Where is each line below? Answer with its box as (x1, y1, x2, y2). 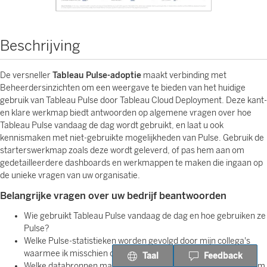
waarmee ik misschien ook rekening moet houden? (24, 249, 216, 259)
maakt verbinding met (141, 70, 226, 80)
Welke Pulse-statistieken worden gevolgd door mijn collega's (24, 236, 250, 246)
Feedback (204, 250, 243, 261)
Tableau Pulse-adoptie (52, 70, 141, 80)
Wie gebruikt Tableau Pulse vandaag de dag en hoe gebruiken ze (24, 211, 266, 221)
